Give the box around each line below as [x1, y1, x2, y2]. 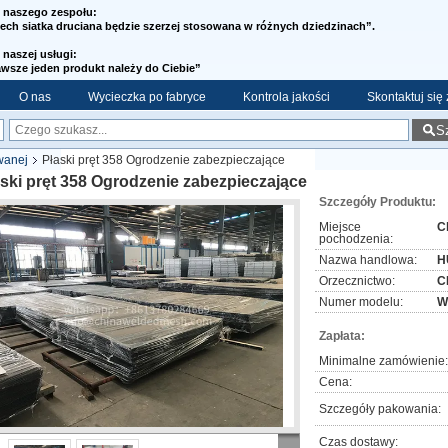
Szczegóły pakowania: [319, 402, 441, 416]
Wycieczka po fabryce [88, 90, 206, 104]
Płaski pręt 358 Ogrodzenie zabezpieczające [42, 153, 285, 167]
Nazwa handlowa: [319, 253, 417, 267]
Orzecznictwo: [319, 274, 395, 288]
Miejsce [319, 220, 361, 234]
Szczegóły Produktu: [319, 195, 436, 209]
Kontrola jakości [243, 90, 330, 104]
